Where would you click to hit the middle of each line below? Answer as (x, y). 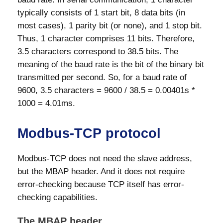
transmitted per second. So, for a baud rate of (102, 77)
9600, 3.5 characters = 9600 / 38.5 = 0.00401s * (106, 90)
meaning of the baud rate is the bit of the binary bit (111, 64)
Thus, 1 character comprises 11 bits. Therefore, (106, 38)
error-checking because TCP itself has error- (101, 184)
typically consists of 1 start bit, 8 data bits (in (101, 12)
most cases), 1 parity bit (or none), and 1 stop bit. (110, 25)
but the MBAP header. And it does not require (101, 171)
